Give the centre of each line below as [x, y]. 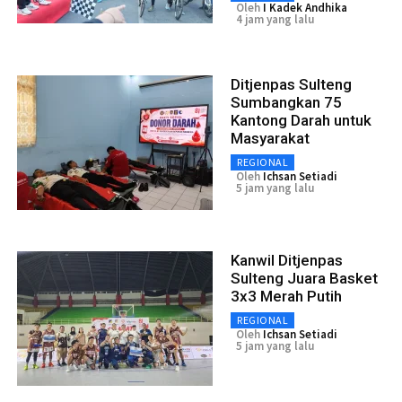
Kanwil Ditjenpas [287, 261]
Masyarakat [270, 139]
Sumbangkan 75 [286, 103]
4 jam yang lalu [275, 20]
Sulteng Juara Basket [304, 279]
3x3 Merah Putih [286, 297]
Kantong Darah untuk [301, 121]
